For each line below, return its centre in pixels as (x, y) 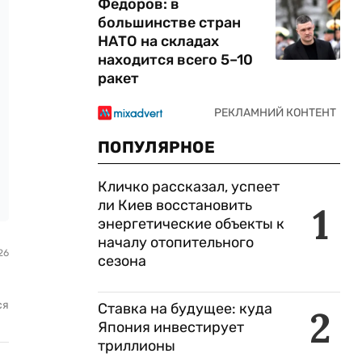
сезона (122, 261)
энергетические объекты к (191, 224)
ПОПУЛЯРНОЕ (156, 147)
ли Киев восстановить (175, 205)
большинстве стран (169, 23)
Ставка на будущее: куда (185, 309)
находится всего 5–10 (175, 60)
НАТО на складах (158, 41)
